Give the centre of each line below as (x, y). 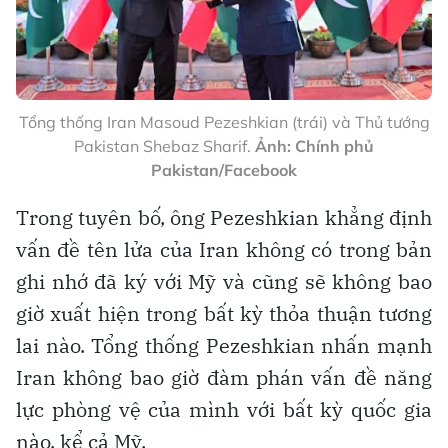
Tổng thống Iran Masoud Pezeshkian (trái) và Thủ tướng (224, 122)
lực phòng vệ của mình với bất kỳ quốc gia (224, 410)
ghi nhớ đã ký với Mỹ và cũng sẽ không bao (224, 282)
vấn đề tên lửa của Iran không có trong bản (224, 250)
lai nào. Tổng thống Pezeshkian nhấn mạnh (224, 346)
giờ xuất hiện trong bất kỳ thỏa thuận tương (224, 314)
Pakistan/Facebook (224, 170)
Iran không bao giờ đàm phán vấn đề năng (224, 378)
